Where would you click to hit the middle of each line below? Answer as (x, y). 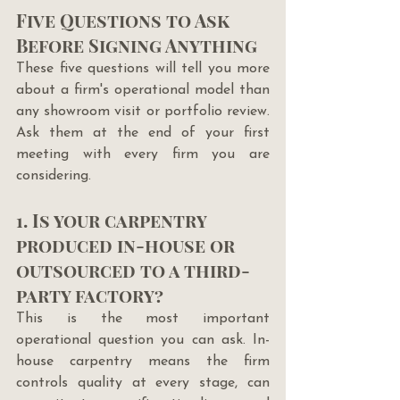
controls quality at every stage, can (143, 383)
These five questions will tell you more (143, 68)
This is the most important (143, 318)
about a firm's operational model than (143, 90)
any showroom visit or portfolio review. (143, 111)
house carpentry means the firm (143, 361)
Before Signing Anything (137, 45)
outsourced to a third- (133, 270)
